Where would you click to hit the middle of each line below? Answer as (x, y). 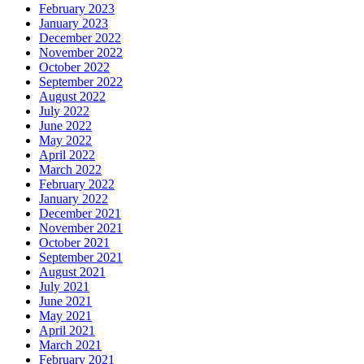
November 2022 (81, 53)
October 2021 (74, 243)
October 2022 (74, 67)
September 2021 (81, 258)
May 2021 (65, 316)
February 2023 (77, 9)
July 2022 (64, 111)
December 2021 (80, 214)
